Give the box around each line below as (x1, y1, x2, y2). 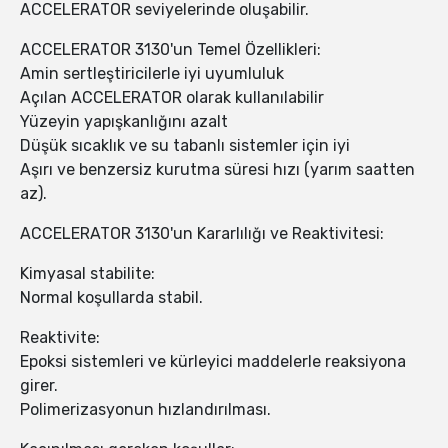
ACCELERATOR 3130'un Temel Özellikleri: (20, 40, 321, 60)
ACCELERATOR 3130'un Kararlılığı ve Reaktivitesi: (20, 224, 384, 244)
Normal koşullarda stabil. (20, 288, 203, 308)
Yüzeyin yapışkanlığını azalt (20, 112, 228, 132)
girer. (20, 376, 58, 396)
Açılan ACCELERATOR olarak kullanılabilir (20, 88, 324, 108)
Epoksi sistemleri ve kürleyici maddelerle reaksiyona (20, 352, 406, 372)
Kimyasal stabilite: (20, 264, 155, 284)
